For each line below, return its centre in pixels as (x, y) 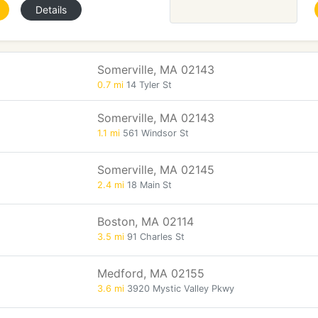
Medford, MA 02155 (151, 273)
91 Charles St (154, 237)
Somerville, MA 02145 (156, 170)
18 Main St (148, 185)
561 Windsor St (154, 133)
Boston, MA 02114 (146, 221)
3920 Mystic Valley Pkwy (179, 289)
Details (51, 10)
